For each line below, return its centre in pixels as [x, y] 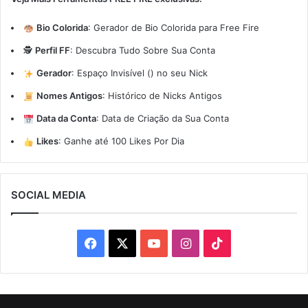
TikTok [242, 242]
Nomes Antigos [69, 95]
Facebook [125, 242]
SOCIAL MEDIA [48, 195]
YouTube [185, 242]
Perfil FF [53, 50]
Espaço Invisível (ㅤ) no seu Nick [142, 73]
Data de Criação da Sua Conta [165, 118]
